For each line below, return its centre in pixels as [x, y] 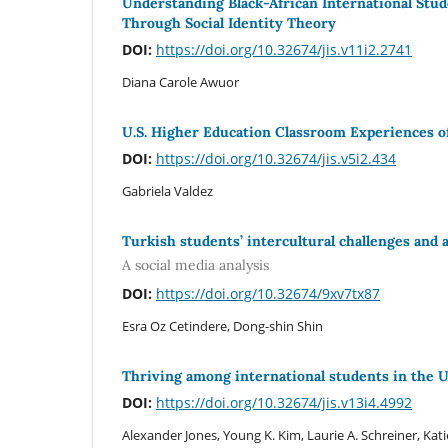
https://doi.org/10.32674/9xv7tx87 [268, 293]
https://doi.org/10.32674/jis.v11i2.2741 [284, 50]
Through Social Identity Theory [229, 23]
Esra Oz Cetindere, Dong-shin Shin [222, 325]
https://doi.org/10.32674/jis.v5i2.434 [276, 159]
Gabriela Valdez [167, 191]
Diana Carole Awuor [180, 82]
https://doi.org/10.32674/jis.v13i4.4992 [284, 402]
